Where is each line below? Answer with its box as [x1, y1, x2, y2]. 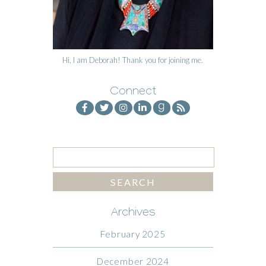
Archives [110, 207, 156, 221]
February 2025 [100, 228, 166, 239]
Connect [109, 85, 156, 99]
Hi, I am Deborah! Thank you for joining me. [62, 55, 204, 65]
